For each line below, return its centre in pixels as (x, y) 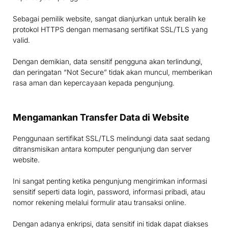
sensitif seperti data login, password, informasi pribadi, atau (109, 192)
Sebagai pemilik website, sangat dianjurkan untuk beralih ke (109, 19)
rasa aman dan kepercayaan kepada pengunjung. (94, 83)
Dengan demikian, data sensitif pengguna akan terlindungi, (108, 62)
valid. (21, 40)
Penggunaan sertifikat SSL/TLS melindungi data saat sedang (111, 138)
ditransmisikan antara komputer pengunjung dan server (102, 149)
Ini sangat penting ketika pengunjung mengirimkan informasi (110, 181)
